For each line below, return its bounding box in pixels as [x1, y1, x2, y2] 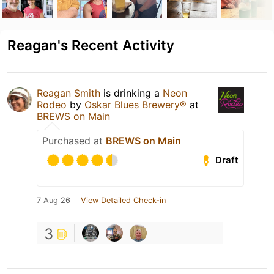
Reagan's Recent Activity [7, 36, 174, 53]
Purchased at [42, 134, 106, 147]
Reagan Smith [37, 86, 100, 99]
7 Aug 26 [37, 195, 70, 205]
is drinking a [100, 86, 163, 99]
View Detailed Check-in [81, 195, 166, 205]
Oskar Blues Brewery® [84, 98, 187, 111]
